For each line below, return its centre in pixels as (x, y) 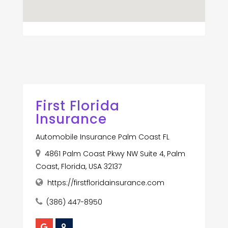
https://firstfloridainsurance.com (106, 182)
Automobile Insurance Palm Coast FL (102, 137)
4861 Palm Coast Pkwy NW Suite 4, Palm (115, 153)
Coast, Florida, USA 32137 (78, 166)
